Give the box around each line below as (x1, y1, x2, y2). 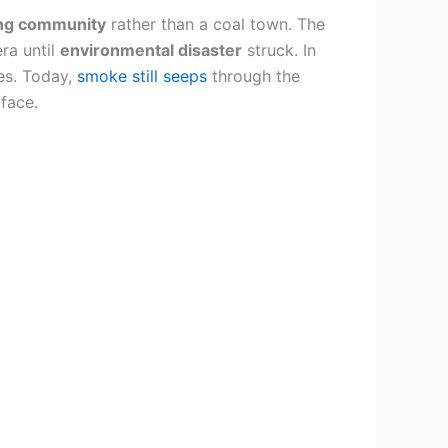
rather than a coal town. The (106, 14, 325, 34)
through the (207, 66, 300, 86)
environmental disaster (60, 40, 242, 60)
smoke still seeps (77, 66, 207, 86)
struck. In (242, 40, 316, 60)
